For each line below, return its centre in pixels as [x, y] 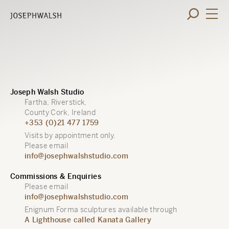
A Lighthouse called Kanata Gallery [88, 220]
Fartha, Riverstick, [56, 102]
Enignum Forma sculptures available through [101, 210]
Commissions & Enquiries [56, 176]
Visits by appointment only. [70, 135]
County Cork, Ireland [60, 112]
